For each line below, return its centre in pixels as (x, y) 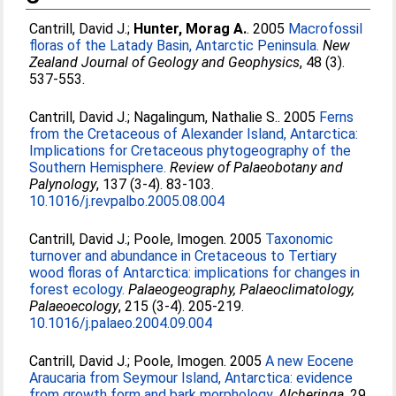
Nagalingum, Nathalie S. (206, 117)
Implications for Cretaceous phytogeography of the (190, 151)
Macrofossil (326, 29)
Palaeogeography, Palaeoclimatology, (242, 289)
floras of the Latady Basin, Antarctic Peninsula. (175, 46)
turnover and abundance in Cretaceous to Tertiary (183, 256)
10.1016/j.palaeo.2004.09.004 (121, 323)
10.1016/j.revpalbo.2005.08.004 (127, 201)
